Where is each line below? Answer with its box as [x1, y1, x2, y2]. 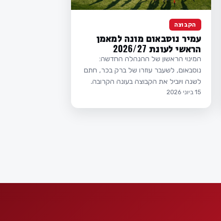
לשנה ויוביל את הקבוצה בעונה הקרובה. [90, 76, 201, 86]
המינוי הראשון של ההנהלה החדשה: [99, 54, 201, 63]
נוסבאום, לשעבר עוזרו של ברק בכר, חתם [83, 65, 201, 74]
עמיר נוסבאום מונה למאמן [96, 31, 201, 44]
